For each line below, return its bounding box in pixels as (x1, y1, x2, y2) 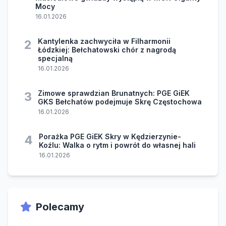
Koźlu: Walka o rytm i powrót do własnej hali (39, 141, 196, 150)
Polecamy (36, 201, 84, 213)
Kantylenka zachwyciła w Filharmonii (38, 37, 171, 46)
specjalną (38, 54, 73, 63)
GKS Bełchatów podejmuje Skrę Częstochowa (38, 97, 202, 106)
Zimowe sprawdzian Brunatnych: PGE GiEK (38, 89, 190, 98)
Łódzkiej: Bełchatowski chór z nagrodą (38, 45, 176, 54)
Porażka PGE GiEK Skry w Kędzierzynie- (39, 132, 181, 141)
